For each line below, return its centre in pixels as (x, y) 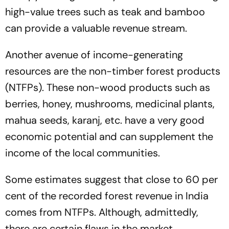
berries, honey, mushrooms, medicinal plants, (110, 104)
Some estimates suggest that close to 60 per (111, 179)
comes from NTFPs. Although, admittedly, (102, 212)
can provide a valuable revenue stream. (97, 28)
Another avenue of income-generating (94, 54)
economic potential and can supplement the (109, 136)
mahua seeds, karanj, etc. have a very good (105, 120)
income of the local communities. (84, 153)
